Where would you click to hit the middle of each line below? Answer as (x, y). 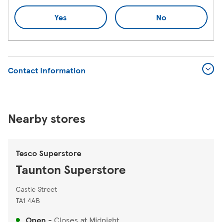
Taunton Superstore (71, 169)
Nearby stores (47, 118)
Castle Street (36, 189)
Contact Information (47, 70)
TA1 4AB (28, 200)
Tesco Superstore (49, 153)
